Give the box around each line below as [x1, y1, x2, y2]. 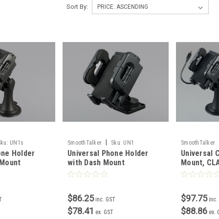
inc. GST [95, 196, 116, 203]
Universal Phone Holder [67, 149, 149, 158]
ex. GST [95, 209, 114, 216]
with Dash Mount [67, 158, 125, 168]
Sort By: [66, 3, 88, 10]
